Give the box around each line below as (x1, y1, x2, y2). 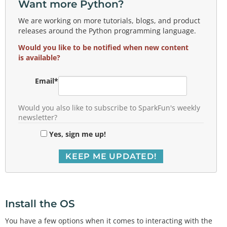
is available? (18, 52, 60, 62)
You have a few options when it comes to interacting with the (5, 215, 212, 225)
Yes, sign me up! (49, 129, 106, 139)
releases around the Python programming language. (18, 26, 198, 36)
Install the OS (5, 198, 75, 210)
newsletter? (18, 113, 57, 123)
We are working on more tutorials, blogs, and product (18, 16, 200, 26)
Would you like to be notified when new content (18, 42, 188, 52)
